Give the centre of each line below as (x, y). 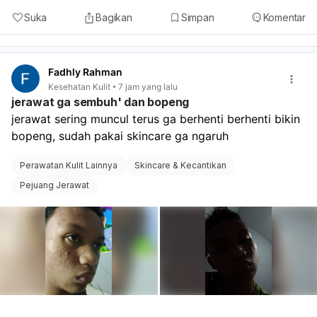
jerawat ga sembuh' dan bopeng (100, 102)
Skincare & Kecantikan (180, 165)
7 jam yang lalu (148, 86)
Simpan (197, 18)
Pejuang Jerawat (54, 185)
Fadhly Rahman (85, 72)
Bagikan (114, 18)
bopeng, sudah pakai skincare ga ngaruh (122, 136)
